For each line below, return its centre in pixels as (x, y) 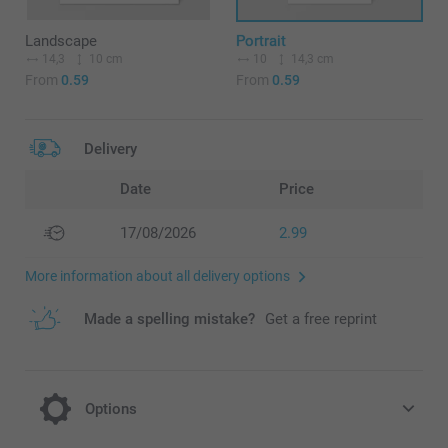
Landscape (61, 41)
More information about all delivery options (157, 275)
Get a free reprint (321, 318)
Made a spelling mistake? (169, 318)
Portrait (260, 41)
